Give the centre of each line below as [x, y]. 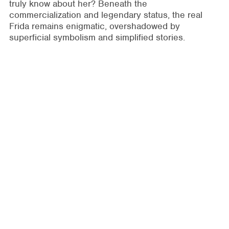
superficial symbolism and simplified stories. [97, 37]
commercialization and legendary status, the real [106, 15]
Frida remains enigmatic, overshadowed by [94, 26]
